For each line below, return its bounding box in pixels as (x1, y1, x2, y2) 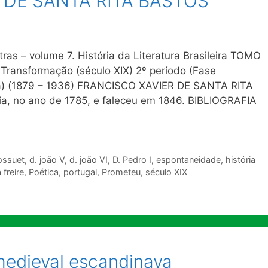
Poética (29, 167, 59, 178)
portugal (63, 167, 97, 178)
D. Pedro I (112, 154, 151, 165)
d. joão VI (69, 154, 108, 165)
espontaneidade (156, 154, 221, 165)
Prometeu (102, 167, 141, 178)
